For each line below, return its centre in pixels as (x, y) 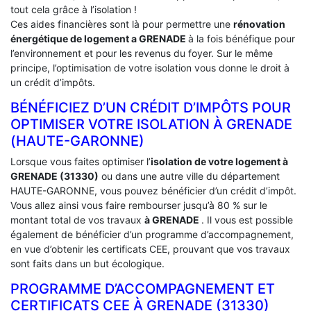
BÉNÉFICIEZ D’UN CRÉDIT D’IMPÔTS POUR (151, 108)
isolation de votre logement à (219, 162)
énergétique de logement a (75, 39)
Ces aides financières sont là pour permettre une (122, 24)
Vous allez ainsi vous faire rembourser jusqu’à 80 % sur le (139, 205)
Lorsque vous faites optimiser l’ (81, 162)
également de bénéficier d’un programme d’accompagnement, (152, 235)
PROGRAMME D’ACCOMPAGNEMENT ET (143, 289)
